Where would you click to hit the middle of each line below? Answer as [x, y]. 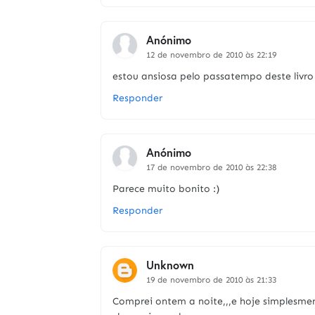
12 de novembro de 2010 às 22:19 [211, 55]
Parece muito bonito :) [166, 189]
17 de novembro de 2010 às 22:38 [211, 167]
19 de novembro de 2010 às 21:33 [211, 280]
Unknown [170, 265]
